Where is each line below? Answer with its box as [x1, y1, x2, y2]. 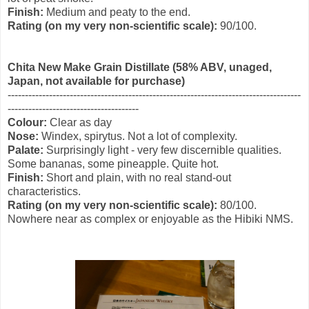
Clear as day [50, 116, 112, 128]
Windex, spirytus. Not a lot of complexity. [39, 130, 237, 142]
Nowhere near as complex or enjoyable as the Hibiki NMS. [8, 212, 293, 225]
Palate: [8, 143, 43, 156]
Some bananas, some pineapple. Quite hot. [8, 157, 219, 170]
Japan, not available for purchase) [8, 74, 185, 87]
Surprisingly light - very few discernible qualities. [43, 143, 281, 156]
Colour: [8, 116, 50, 128]
